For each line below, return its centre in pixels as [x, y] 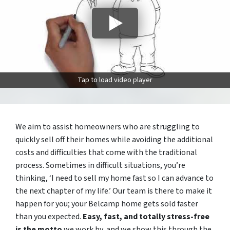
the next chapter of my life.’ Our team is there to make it [114, 191]
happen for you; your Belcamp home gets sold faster [107, 204]
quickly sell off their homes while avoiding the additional [114, 140]
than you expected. [49, 217]
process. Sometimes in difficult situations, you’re [100, 166]
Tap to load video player [115, 80]
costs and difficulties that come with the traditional [106, 153]
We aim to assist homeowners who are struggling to [108, 127]
